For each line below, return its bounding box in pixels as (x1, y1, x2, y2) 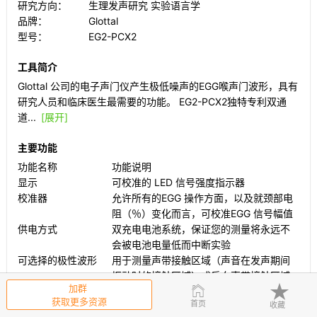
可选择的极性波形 (18, 253, 97, 266)
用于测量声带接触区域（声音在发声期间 (111, 253, 290, 266)
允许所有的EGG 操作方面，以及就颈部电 (111, 191, 293, 204)
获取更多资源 (51, 296, 107, 307)
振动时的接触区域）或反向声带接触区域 (111, 269, 290, 282)
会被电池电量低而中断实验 (111, 238, 231, 250)
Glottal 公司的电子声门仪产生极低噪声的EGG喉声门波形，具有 (18, 79, 298, 92)
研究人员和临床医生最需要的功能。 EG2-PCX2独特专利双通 (18, 95, 287, 108)
